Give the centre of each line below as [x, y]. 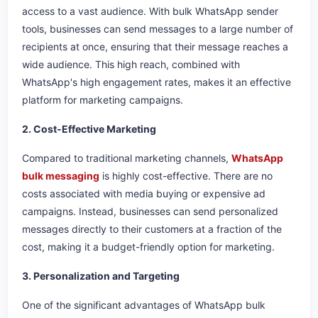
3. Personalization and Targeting [101, 276]
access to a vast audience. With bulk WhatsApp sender [150, 11]
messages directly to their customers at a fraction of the [152, 229]
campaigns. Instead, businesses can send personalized [150, 212]
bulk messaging [61, 176]
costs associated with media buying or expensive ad [144, 194]
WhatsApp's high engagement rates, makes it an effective [157, 82]
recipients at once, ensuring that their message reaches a [155, 47]
